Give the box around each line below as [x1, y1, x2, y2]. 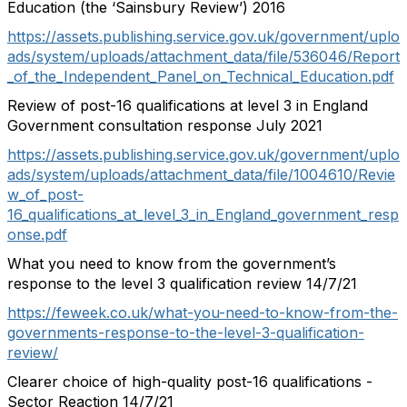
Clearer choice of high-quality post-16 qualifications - [7, 372, 372, 391]
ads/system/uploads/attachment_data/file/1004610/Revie [7, 165, 395, 184]
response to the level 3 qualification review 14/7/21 [7, 274, 357, 293]
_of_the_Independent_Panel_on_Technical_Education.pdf [7, 67, 394, 85]
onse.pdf [7, 225, 67, 243]
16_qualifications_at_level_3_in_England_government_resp [7, 205, 399, 223]
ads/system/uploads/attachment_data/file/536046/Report [7, 47, 400, 65]
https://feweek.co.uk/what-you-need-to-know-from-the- [7, 303, 398, 322]
